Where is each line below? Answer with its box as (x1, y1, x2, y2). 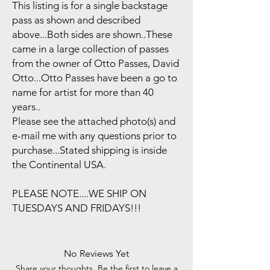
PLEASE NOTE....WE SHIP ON (12, 187, 146, 199)
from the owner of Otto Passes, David (12, 57, 179, 69)
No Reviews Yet (64, 248, 129, 259)
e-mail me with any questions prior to (12, 130, 177, 142)
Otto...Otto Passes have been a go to (12, 72, 177, 84)
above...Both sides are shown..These (12, 28, 172, 40)
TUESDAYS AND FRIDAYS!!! (12, 202, 141, 214)
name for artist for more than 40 (12, 86, 154, 98)
